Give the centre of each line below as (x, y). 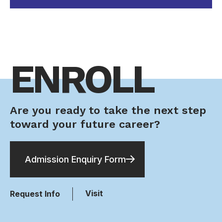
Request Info (35, 194)
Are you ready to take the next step (108, 111)
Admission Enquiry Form (75, 160)
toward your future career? (85, 124)
